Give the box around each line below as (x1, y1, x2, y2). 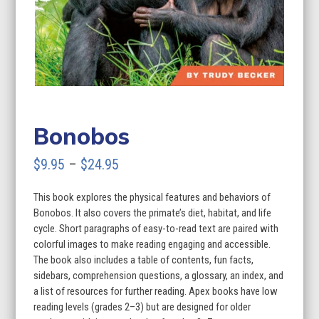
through (118, 219, 161, 236)
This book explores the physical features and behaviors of (33, 190, 271, 204)
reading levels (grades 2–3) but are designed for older (33, 300, 251, 313)
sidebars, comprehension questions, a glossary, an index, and (33, 268, 284, 282)
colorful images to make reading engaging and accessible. (33, 237, 271, 251)
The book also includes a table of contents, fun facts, (33, 253, 254, 266)
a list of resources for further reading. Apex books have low (33, 284, 278, 298)
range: (118, 176, 153, 194)
